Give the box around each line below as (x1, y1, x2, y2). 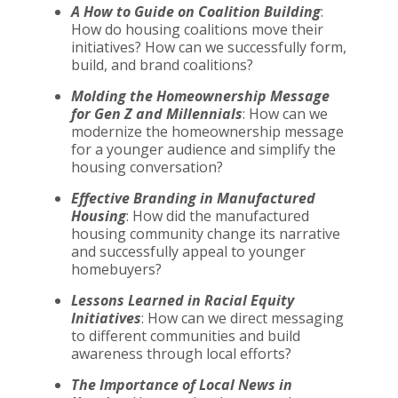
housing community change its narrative (71, 223, 340, 243)
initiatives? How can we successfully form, (71, 36, 346, 57)
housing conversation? (71, 156, 223, 177)
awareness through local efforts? (71, 343, 291, 363)
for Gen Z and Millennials (71, 103, 243, 123)
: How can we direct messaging (141, 307, 344, 328)
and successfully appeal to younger (71, 241, 306, 261)
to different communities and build (71, 325, 300, 346)
